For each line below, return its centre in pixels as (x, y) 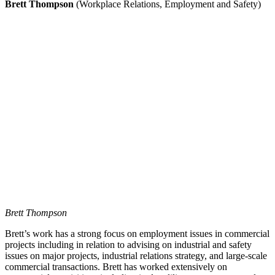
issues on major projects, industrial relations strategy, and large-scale (136, 256)
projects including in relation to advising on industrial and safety (128, 245)
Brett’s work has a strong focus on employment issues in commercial (137, 234)
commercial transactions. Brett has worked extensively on (116, 267)
